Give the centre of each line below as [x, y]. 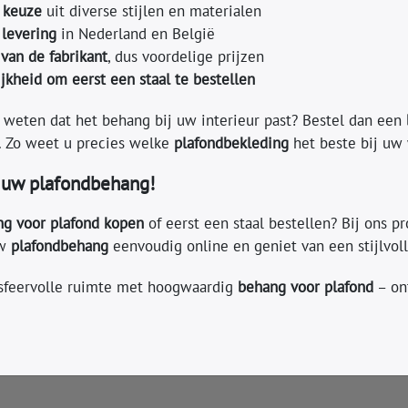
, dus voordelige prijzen [185, 56]
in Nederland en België [135, 33]
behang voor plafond [305, 286]
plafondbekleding [231, 143]
